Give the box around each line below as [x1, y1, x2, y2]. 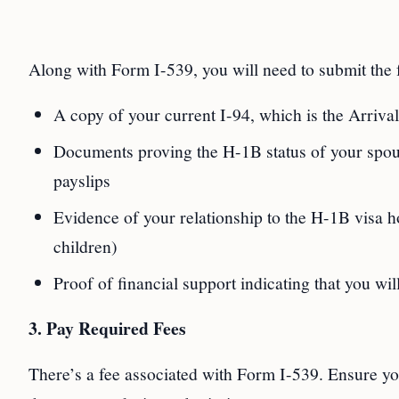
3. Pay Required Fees [28, 315, 186, 341]
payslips [53, 168, 110, 191]
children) [53, 234, 118, 257]
